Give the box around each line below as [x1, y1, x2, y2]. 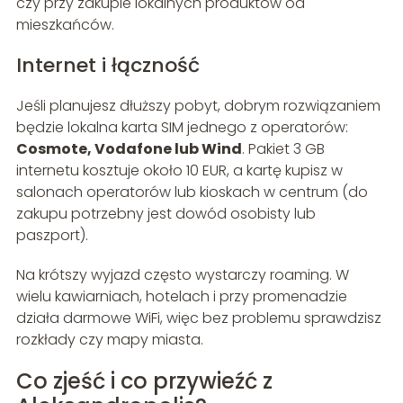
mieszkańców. [15, 13, 114, 35]
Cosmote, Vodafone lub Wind [15, 138, 242, 159]
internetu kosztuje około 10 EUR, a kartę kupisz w [15, 159, 343, 181]
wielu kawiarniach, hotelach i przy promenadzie [15, 285, 347, 307]
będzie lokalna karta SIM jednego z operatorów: [15, 116, 348, 138]
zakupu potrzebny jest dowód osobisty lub [15, 202, 316, 224]
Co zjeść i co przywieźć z [15, 365, 273, 396]
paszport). [15, 224, 88, 246]
